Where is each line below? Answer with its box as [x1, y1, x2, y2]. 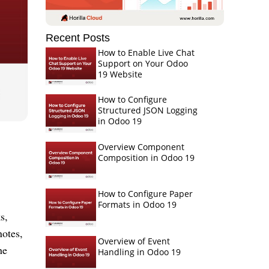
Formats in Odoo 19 [97, 199, 177, 211]
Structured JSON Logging [97, 104, 198, 116]
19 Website [97, 68, 142, 80]
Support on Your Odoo [97, 58, 188, 69]
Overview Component [97, 141, 184, 153]
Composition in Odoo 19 [97, 151, 195, 163]
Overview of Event [97, 235, 170, 247]
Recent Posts [46, 32, 110, 44]
